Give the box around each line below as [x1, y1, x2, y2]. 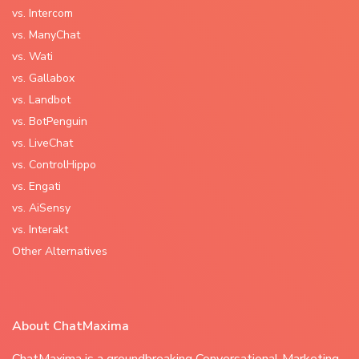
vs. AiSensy [12, 200, 71, 216]
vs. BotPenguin [12, 113, 87, 129]
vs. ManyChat [12, 26, 80, 42]
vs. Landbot [12, 91, 71, 107]
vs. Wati [12, 48, 53, 64]
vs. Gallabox [12, 70, 75, 86]
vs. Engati [12, 178, 61, 194]
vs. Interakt [12, 221, 68, 237]
